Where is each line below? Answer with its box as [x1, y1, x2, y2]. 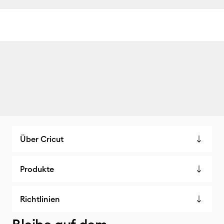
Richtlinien [20, 194, 60, 204]
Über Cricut [20, 134, 63, 144]
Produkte [20, 164, 54, 174]
